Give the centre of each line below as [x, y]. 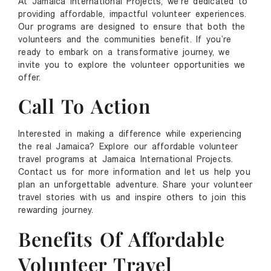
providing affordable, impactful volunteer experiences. [132, 15]
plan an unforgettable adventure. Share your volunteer [135, 186]
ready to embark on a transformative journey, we [124, 53]
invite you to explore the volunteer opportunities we [132, 65]
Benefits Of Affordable [121, 238]
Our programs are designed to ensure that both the [132, 27]
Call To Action [84, 106]
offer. [30, 78]
